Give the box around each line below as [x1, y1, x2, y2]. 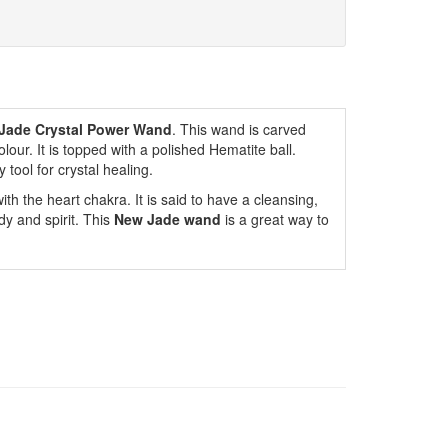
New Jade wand [109, 209, 221, 229]
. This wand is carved [171, 119, 306, 139]
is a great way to [220, 209, 329, 229]
